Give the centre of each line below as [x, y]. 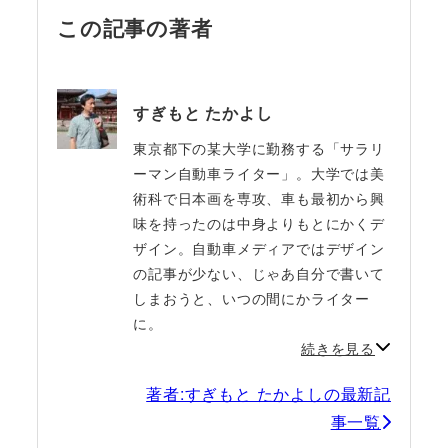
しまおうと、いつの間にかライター [252, 298]
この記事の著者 [134, 28]
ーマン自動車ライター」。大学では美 [259, 173]
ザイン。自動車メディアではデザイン [259, 248]
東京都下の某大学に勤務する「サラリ [259, 148]
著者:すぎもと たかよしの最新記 [269, 394]
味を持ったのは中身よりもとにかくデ [259, 223]
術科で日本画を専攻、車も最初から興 [259, 198]
